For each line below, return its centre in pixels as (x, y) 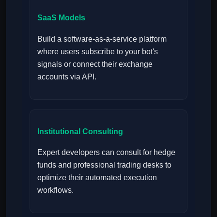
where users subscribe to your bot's (98, 51)
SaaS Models (61, 18)
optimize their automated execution (97, 178)
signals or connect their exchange (95, 64)
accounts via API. (67, 77)
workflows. (55, 190)
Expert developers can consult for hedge (106, 153)
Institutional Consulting (80, 132)
